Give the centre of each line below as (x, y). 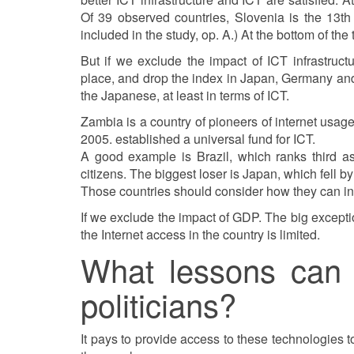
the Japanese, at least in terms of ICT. (185, 95)
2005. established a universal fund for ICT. (198, 139)
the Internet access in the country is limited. (200, 234)
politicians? (158, 304)
